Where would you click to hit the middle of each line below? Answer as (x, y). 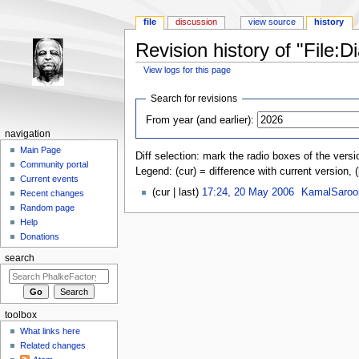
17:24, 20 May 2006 (248, 193)
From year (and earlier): (200, 120)
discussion (197, 22)
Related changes (53, 346)
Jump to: (155, 79)
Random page (48, 208)
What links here (50, 331)
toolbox (20, 315)
